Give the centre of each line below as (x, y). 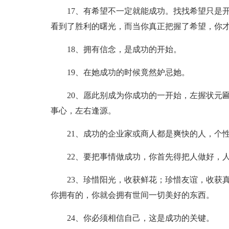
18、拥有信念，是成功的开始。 (124, 49)
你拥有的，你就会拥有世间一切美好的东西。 (132, 195)
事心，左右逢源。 (83, 111)
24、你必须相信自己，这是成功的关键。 (140, 218)
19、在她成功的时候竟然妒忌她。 (128, 72)
